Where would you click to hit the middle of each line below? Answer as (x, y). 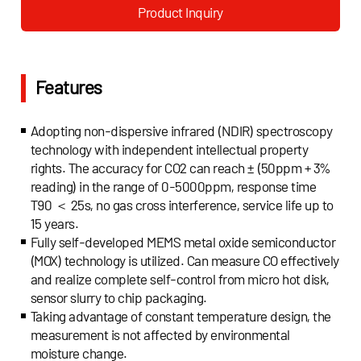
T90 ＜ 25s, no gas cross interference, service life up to (182, 205)
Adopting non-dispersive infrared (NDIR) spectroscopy (181, 131)
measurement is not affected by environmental (160, 335)
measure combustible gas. (94, 57)
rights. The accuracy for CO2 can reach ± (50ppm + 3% (180, 168)
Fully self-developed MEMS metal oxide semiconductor (183, 242)
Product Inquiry (180, 12)
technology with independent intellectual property (169, 149)
